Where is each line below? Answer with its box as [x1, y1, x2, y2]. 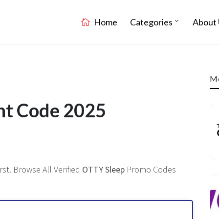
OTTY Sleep [82, 164, 125, 175]
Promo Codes [125, 164, 176, 175]
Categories [130, 17, 173, 27]
